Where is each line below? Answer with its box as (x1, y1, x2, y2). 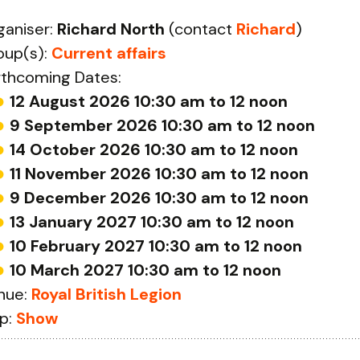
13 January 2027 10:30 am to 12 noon (10, 211, 294, 232)
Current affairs (51, 43, 166, 63)
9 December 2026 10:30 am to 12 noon (10, 187, 309, 208)
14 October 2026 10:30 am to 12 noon (10, 139, 298, 160)
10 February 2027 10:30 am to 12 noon (10, 235, 302, 256)
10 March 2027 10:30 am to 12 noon (10, 260, 281, 280)
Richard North (57, 18, 165, 39)
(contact (165, 18, 236, 39)
